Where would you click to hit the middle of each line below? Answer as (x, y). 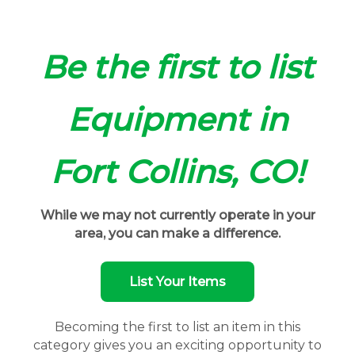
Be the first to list (177, 67)
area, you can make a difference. (177, 234)
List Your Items (177, 282)
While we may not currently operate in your (177, 216)
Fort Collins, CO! (177, 172)
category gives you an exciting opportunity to (177, 345)
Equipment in (177, 120)
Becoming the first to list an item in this (177, 327)
